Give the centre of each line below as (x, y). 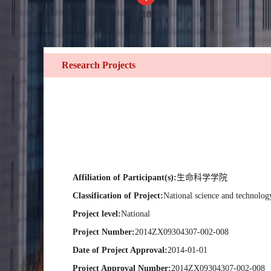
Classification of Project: (118, 196)
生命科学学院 (202, 178)
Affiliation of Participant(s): (125, 178)
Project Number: (104, 232)
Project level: (97, 214)
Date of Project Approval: (120, 250)
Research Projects (99, 65)
